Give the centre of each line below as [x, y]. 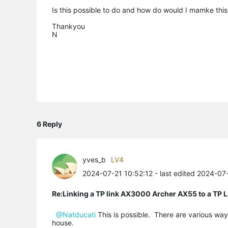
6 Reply [49, 124]
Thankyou [68, 26]
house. [63, 222]
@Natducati [76, 214]
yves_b [94, 159]
